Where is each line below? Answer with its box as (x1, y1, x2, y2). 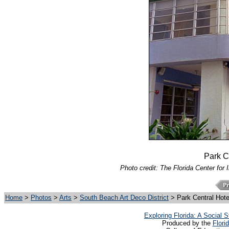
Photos (31, 194, 52, 202)
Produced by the (162, 219, 213, 227)
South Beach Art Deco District (80, 194, 169, 202)
